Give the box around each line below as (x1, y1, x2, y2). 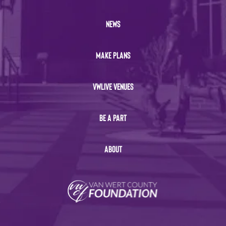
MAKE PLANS (95, 49, 131, 61)
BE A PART (99, 111, 127, 123)
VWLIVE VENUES (92, 80, 134, 92)
